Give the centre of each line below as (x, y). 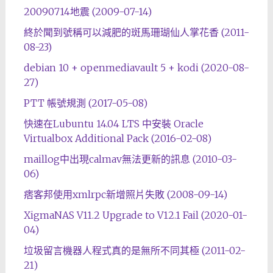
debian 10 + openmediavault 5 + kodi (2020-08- (136, 68)
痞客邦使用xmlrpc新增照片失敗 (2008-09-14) (125, 194)
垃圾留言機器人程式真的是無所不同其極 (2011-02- (134, 250)
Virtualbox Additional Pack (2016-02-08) (117, 138)
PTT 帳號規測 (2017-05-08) (85, 103)
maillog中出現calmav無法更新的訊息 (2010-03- (130, 159)
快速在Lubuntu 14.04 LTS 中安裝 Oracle (113, 124)
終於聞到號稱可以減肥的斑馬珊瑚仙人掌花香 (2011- (136, 32)
